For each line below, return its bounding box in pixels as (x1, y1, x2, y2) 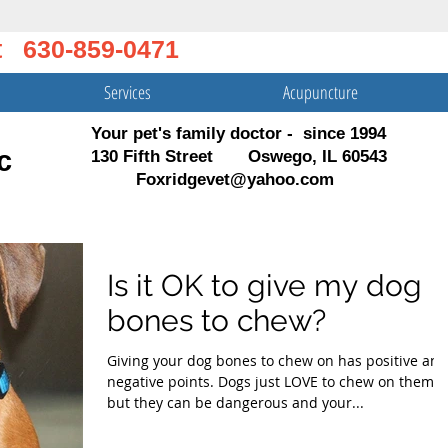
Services (103, 80, 151, 104)
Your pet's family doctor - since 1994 (91, 124, 386, 143)
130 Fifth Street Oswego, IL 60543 (91, 147, 387, 166)
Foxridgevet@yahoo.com (136, 170, 334, 189)
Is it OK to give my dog (107, 268, 422, 303)
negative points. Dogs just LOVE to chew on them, (107, 372, 218, 391)
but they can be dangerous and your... (107, 393, 364, 412)
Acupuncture (283, 80, 358, 104)
